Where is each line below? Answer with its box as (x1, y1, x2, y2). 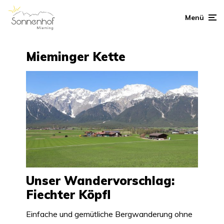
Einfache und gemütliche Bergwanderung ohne (26, 209, 192, 219)
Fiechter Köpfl (26, 187, 110, 202)
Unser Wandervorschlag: (26, 173, 174, 188)
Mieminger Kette (26, 48, 125, 64)
